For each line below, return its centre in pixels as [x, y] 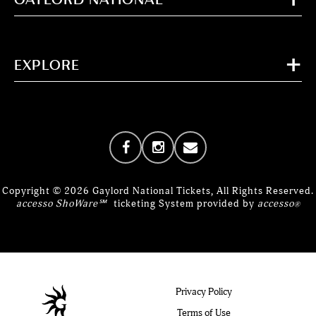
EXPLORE [47, 65]
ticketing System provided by [184, 203]
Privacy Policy [204, 291]
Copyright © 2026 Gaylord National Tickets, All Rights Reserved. [158, 190]
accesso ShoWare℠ [61, 203]
